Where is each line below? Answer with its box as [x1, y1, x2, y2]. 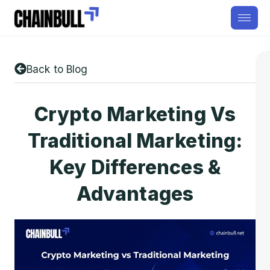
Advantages [76, 182, 193, 206]
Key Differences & [49, 155, 221, 179]
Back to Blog [27, 63, 88, 75]
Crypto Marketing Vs [34, 102, 236, 126]
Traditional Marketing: [27, 129, 243, 152]
